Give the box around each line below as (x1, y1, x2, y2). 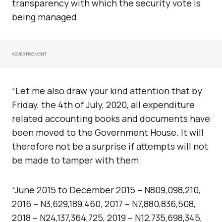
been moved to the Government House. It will (12, 126, 204, 138)
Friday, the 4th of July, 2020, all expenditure (12, 98, 195, 111)
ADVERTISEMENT (12, 50, 47, 57)
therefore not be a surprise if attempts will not (12, 140, 208, 152)
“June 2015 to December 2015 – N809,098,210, (12, 183, 201, 196)
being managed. (12, 10, 81, 23)
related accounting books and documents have (12, 112, 210, 124)
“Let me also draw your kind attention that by (12, 84, 202, 97)
